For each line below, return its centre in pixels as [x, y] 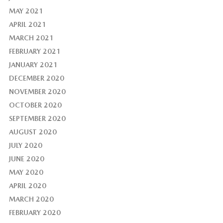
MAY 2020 [26, 172]
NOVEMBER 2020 [37, 91]
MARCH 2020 [31, 199]
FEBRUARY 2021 [35, 51]
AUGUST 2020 [33, 132]
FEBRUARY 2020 [35, 212]
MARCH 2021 [31, 38]
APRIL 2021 [27, 24]
